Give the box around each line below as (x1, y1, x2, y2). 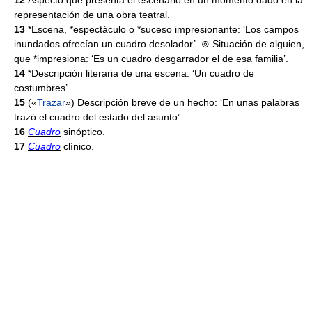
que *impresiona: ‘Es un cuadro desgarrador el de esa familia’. (14, 53, 288, 64)
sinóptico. (61, 126, 105, 137)
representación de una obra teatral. (14, 9, 170, 20)
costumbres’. (14, 82, 70, 93)
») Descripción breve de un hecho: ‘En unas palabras (65, 97, 299, 108)
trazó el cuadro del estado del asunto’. (14, 111, 182, 123)
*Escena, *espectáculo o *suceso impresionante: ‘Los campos (28, 24, 299, 35)
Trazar (37, 97, 65, 108)
